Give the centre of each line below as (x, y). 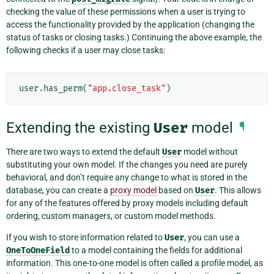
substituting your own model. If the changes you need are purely (127, 165)
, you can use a (212, 238)
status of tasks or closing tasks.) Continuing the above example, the (134, 37)
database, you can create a (58, 191)
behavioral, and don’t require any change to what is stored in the (127, 178)
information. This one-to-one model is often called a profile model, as (135, 263)
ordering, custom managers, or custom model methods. (111, 216)
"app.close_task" (127, 88)
